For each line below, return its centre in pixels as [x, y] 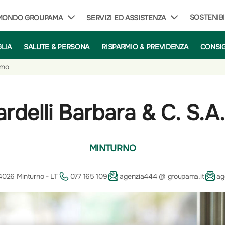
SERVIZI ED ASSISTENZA [126, 18]
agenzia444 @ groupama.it [162, 177]
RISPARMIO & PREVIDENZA [145, 46]
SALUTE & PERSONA [57, 46]
